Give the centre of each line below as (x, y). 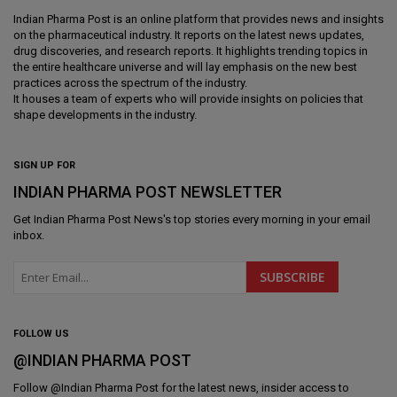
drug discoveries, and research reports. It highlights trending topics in (191, 51)
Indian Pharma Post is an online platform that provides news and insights (198, 19)
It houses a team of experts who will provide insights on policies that (188, 98)
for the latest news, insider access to (254, 387)
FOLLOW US (41, 333)
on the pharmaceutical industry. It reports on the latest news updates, (189, 35)
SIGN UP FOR (44, 165)
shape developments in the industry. (105, 114)
